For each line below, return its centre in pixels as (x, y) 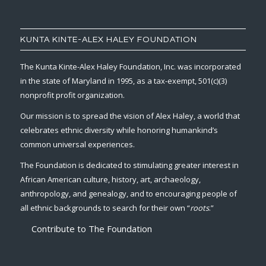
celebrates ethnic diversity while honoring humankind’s (119, 130)
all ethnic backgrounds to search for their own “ (105, 208)
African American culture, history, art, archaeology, (110, 180)
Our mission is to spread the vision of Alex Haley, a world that (130, 116)
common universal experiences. (77, 145)
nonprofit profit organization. (72, 95)
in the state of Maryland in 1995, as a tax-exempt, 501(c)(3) (123, 81)
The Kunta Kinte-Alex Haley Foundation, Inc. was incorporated (130, 67)
